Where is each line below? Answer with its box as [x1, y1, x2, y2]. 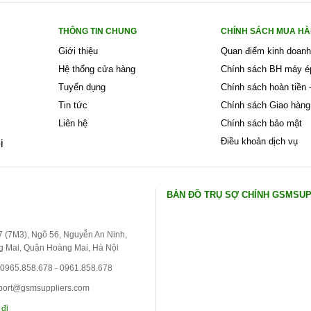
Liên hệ [58, 117, 87, 128]
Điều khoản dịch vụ [220, 135, 298, 146]
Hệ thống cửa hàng [58, 63, 135, 74]
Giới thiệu [58, 45, 98, 56]
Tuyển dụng [58, 81, 106, 92]
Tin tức [58, 99, 87, 110]
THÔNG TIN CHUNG [58, 26, 137, 36]
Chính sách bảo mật [220, 117, 302, 128]
